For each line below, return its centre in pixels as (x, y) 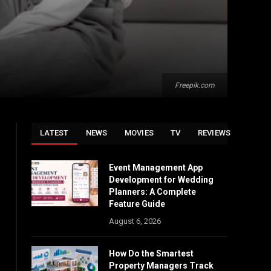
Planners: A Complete (152, 192)
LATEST (54, 133)
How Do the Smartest (151, 253)
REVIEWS (214, 133)
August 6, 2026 (135, 221)
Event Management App (156, 168)
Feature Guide (138, 204)
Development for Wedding (161, 180)
